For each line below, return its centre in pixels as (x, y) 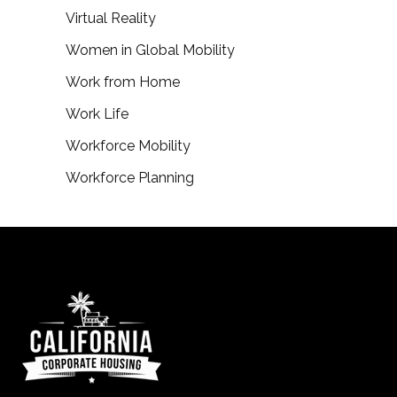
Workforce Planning (130, 178)
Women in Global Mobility (150, 50)
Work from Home (123, 82)
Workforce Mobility (128, 146)
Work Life (97, 114)
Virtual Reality (111, 18)
